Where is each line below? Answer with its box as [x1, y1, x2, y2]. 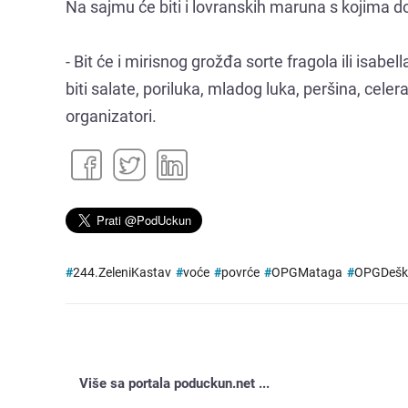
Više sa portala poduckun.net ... [79, 374, 270, 392]
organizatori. [66, 106, 157, 126]
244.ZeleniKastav [73, 264, 171, 280]
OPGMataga [271, 264, 342, 280]
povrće [221, 264, 260, 280]
